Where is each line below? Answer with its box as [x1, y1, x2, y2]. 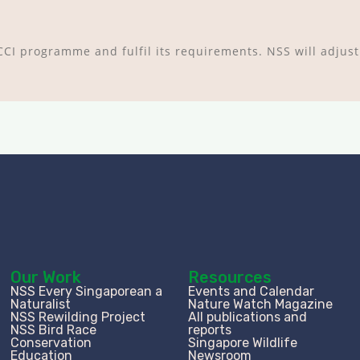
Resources [188, 267, 272, 287]
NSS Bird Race [10, 321, 97, 337]
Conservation [10, 334, 92, 350]
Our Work [10, 267, 82, 287]
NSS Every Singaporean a [10, 283, 163, 299]
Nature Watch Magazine [188, 296, 333, 312]
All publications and [188, 309, 308, 325]
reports [188, 321, 232, 337]
